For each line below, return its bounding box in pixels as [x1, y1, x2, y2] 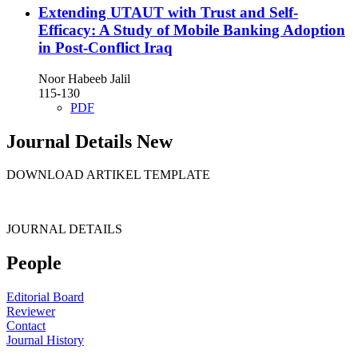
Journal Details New [6, 130, 173, 152]
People [6, 253, 62, 274]
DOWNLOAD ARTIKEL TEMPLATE [6, 168, 210, 182]
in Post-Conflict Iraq [38, 38, 173, 56]
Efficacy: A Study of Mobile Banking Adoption [38, 21, 345, 38]
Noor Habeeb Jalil [38, 71, 130, 86]
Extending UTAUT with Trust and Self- [38, 3, 298, 21]
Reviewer [6, 304, 55, 319]
